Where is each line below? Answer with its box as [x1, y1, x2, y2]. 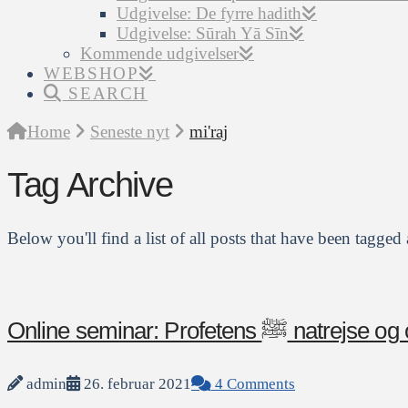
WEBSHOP [44, 64, 139, 84]
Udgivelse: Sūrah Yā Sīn [117, 24, 289, 44]
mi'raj [189, 121, 228, 141]
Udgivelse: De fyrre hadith [117, 4, 301, 24]
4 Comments [211, 375, 295, 393]
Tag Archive [7, 165, 173, 205]
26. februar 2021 [80, 375, 191, 393]
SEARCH [62, 84, 148, 104]
